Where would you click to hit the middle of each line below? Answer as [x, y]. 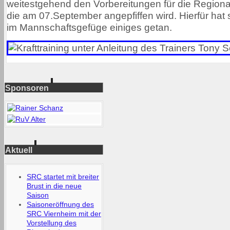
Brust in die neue [54, 186]
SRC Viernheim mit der [64, 213]
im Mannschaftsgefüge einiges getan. [89, 28]
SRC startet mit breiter [63, 176]
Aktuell [19, 150]
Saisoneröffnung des [60, 204]
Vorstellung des [52, 223]
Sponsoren [27, 88]
